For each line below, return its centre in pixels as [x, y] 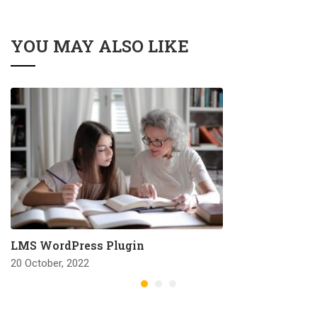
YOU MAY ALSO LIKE [100, 46]
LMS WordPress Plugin [77, 246]
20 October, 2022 [50, 264]
